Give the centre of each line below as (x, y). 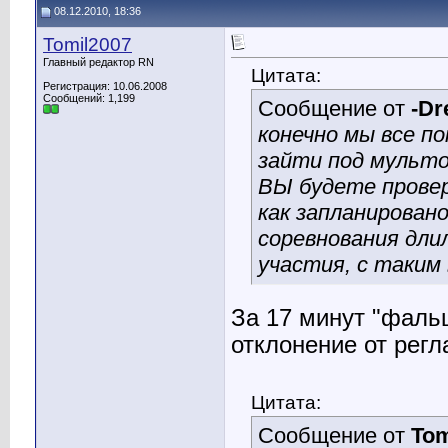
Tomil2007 (87, 44)
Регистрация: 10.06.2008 (105, 86)
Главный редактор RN (98, 62)
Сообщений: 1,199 (89, 98)
